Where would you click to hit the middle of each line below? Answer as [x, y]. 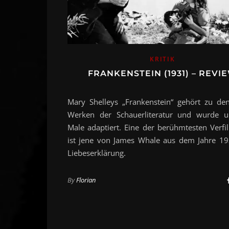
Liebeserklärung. [97, 153]
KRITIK [163, 59]
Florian [86, 180]
